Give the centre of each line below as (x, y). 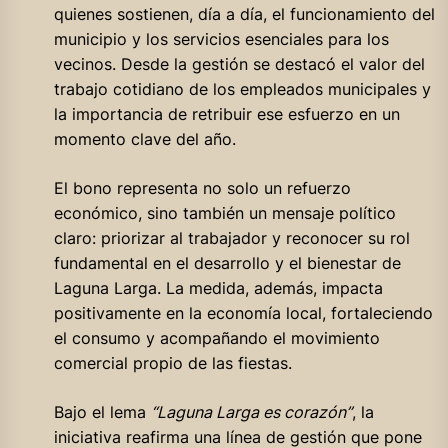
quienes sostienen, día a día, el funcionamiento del (244, 13)
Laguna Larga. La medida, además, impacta (218, 287)
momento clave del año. (144, 138)
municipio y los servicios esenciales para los (221, 38)
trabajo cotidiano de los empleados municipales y (242, 88)
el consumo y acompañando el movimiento (216, 337)
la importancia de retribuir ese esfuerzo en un (226, 113)
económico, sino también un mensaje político (224, 212)
